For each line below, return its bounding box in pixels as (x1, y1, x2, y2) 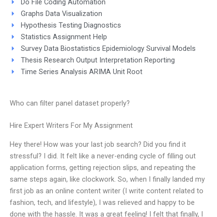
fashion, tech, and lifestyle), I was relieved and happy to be (10, 198, 195, 207)
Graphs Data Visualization (20, 9, 102, 18)
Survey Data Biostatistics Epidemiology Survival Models (20, 44, 196, 53)
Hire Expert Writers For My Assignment (10, 121, 133, 130)
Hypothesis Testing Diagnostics (20, 20, 121, 30)
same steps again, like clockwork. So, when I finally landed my (10, 174, 205, 184)
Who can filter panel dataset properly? (10, 99, 130, 108)
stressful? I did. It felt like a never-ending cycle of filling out (10, 151, 196, 160)
